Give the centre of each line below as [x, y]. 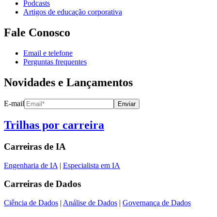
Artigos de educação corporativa [73, 12]
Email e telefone [48, 53]
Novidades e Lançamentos [68, 83]
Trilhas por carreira [54, 125]
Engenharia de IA [31, 165]
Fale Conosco [37, 33]
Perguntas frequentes [55, 62]
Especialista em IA [92, 165]
